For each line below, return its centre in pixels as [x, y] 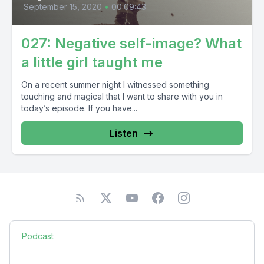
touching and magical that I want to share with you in [122, 96]
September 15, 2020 [63, 7]
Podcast [38, 236]
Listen [124, 133]
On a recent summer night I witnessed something [115, 85]
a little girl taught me [92, 62]
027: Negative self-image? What [131, 43]
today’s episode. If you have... [79, 108]
